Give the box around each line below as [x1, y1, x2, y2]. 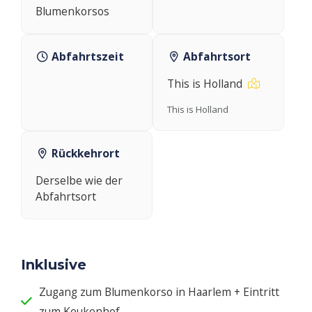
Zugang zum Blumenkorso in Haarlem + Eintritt [39, 283, 279, 299]
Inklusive [21, 256, 86, 273]
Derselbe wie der [36, 172, 123, 188]
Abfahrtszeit [52, 48, 125, 64]
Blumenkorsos [36, 3, 109, 19]
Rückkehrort [52, 145, 120, 161]
